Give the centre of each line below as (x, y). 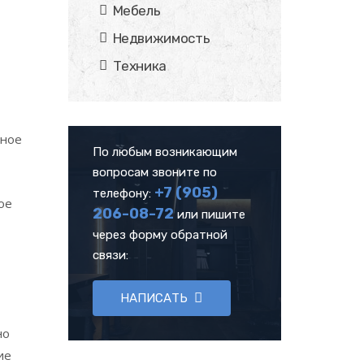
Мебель (136, 11)
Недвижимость (161, 38)
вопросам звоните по (154, 172)
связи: (110, 255)
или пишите (209, 214)
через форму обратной (160, 235)
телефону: (123, 193)
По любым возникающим (165, 152)
